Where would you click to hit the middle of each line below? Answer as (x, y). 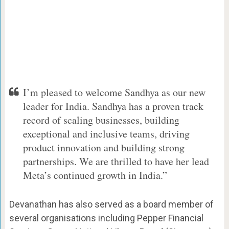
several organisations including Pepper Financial (106, 218)
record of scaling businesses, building (101, 120)
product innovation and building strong (104, 148)
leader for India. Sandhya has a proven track (113, 106)
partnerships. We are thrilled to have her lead (116, 162)
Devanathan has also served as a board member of (111, 204)
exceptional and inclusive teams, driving (106, 134)
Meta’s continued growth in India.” (95, 175)
